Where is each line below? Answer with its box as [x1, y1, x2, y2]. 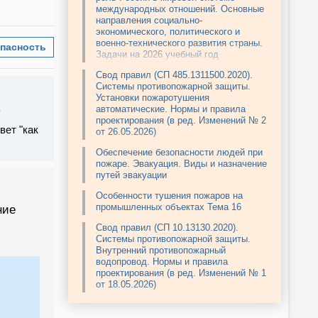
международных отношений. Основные [96, 4, 264, 15]
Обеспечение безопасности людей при [96, 147, 263, 158]
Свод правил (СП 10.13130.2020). [96, 222, 238, 234]
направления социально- [96, 15, 202, 26]
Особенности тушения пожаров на [96, 190, 243, 202]
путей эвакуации [96, 170, 167, 181]
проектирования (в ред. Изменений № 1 [96, 268, 266, 279]
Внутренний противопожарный [96, 245, 226, 256]
